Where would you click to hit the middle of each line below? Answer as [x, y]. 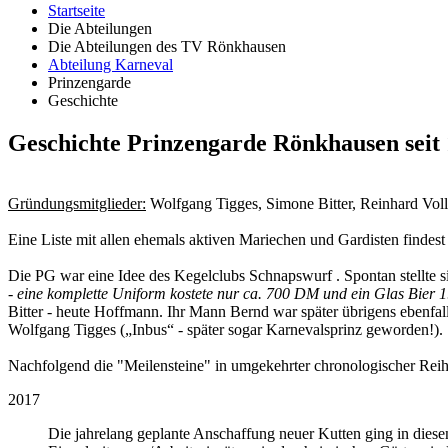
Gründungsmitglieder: [77, 203]
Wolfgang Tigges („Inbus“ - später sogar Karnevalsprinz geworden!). [225, 329]
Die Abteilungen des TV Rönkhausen [167, 46]
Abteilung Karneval [110, 64]
